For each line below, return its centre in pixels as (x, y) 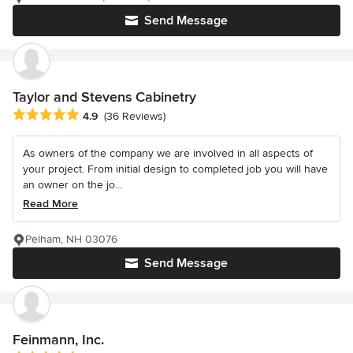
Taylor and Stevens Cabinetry (104, 97)
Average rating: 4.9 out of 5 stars (101, 115)
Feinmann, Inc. (58, 339)
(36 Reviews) (135, 116)
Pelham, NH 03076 (71, 239)
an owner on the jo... (72, 184)
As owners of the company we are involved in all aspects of (168, 153)
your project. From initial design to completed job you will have (175, 169)
